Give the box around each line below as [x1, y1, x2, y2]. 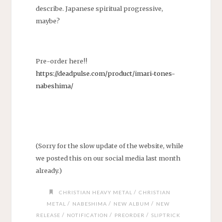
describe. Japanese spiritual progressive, [35, 4, 163, 13]
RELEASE [36, 212, 60, 219]
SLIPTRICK [151, 212, 180, 219]
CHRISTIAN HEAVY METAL [59, 189, 133, 196]
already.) [35, 166, 62, 174]
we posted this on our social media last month [35, 154, 180, 162]
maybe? [35, 17, 60, 25]
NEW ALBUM [113, 201, 150, 207]
